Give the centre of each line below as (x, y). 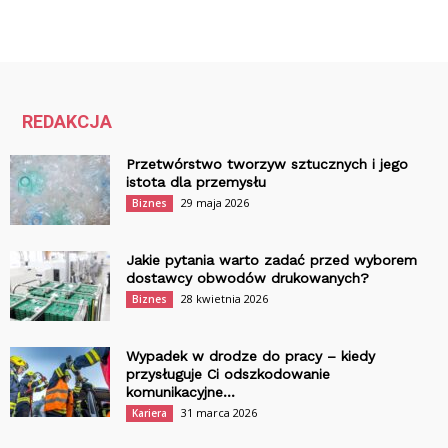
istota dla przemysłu (196, 182)
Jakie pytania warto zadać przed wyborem (271, 260)
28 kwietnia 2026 (224, 299)
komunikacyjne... (180, 392)
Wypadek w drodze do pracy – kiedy (250, 356)
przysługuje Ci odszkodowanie (228, 374)
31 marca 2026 (219, 413)
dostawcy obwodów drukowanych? (247, 278)
